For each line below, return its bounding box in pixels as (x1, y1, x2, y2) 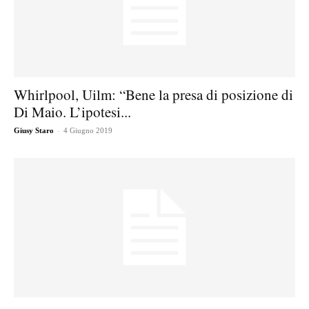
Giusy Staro (14, 126, 54, 135)
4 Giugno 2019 (63, 126, 112, 135)
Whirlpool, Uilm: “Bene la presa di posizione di (14, 85, 293, 105)
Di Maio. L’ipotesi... (14, 102, 131, 122)
